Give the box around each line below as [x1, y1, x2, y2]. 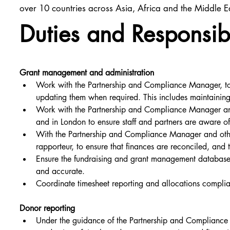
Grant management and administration [20, 67, 155, 79]
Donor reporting [20, 203, 75, 214]
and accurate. [36, 166, 85, 177]
